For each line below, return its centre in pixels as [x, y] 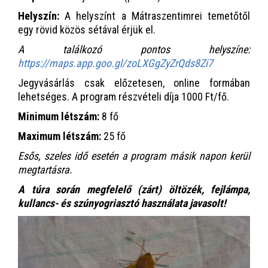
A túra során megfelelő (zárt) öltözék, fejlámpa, [134, 190]
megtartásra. [45, 170]
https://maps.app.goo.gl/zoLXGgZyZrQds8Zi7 [115, 63]
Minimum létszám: [59, 117]
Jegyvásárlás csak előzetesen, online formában [134, 83]
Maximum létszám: [61, 136]
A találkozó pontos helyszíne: [134, 50]
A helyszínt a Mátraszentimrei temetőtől [155, 16]
